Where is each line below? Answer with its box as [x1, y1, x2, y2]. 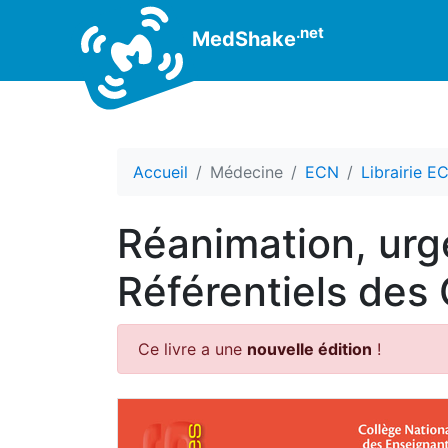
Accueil [133, 162, 188, 182]
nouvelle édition [247, 339, 372, 359]
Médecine [210, 162, 283, 182]
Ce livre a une [138, 339, 247, 359]
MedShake [187, 26, 296, 51]
